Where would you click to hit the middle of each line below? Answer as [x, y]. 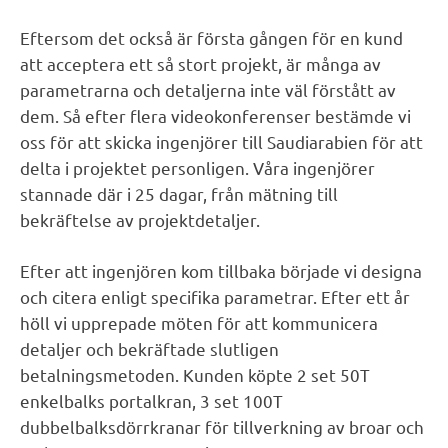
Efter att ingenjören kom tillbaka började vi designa [220, 270]
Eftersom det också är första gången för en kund [211, 38]
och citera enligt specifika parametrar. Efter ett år [214, 296]
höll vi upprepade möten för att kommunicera [198, 322]
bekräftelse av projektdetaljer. [139, 220]
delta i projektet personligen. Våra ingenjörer [197, 168]
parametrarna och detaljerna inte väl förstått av [207, 90]
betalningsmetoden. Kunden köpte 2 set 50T [194, 374]
